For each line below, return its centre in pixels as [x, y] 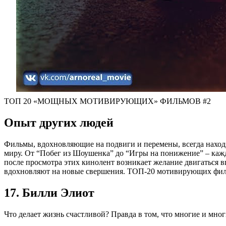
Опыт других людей [59, 123]
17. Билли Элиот [49, 192]
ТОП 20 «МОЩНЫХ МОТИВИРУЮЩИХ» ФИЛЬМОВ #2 [107, 101]
